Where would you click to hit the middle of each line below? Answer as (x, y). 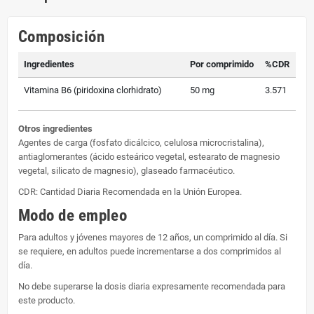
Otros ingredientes (55, 128)
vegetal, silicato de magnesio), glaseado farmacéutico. (127, 170)
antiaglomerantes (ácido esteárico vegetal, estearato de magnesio (149, 156)
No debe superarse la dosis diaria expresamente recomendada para (152, 286)
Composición (61, 36)
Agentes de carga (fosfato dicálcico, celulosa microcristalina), (141, 142)
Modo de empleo (73, 215)
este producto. (47, 300)
